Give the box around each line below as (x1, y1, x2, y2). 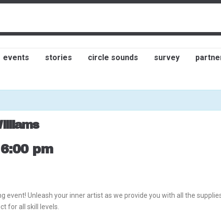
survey (154, 53, 180, 62)
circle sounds (88, 53, 138, 62)
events (3, 53, 29, 62)
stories (45, 53, 72, 62)
